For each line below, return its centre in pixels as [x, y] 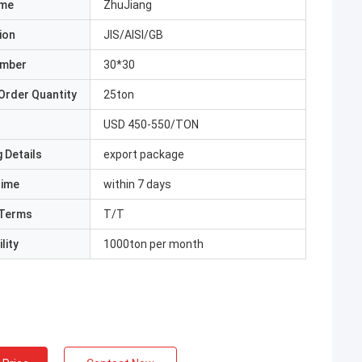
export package [144, 154]
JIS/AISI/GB [133, 35]
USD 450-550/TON [151, 124]
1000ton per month [154, 244]
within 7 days [137, 184]
